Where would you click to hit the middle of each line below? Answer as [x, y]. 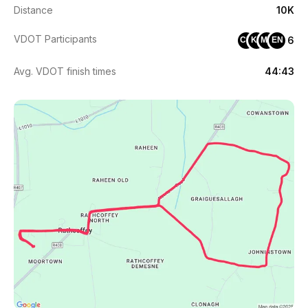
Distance [33, 10]
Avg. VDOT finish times [65, 71]
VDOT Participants [55, 38]
